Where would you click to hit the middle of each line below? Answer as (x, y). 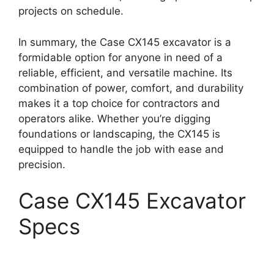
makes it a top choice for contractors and (119, 103)
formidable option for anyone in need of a (120, 57)
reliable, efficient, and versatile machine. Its (125, 72)
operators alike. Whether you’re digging (114, 118)
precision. (42, 164)
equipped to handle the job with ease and (121, 149)
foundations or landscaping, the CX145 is (119, 134)
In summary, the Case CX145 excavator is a (125, 42)
